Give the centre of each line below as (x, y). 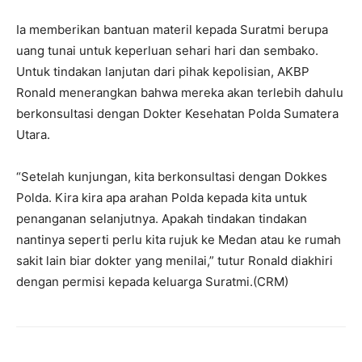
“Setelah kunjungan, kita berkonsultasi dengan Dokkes (172, 177)
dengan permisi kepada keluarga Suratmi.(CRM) (152, 282)
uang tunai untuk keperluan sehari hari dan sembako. (167, 51)
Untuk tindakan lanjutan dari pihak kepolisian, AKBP (163, 72)
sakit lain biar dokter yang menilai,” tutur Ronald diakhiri (175, 261)
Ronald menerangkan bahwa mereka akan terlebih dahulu (180, 93)
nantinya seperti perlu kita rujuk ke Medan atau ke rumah (179, 240)
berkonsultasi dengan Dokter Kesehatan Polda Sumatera (177, 114)
